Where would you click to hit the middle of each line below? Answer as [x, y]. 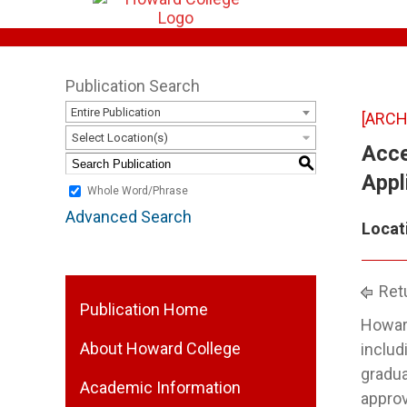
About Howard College [160, 348]
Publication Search [133, 86]
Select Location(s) [120, 138]
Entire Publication [116, 112]
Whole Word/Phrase [138, 191]
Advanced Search [129, 217]
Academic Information [160, 387]
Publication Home [144, 309]
